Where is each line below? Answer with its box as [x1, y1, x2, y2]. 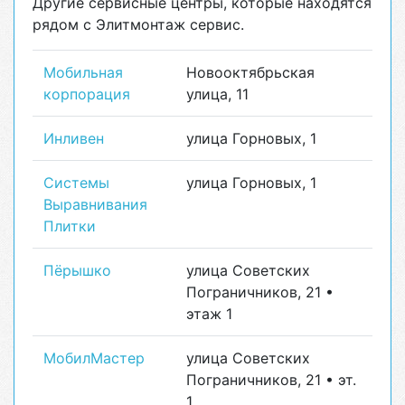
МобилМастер [43, 349, 145, 367]
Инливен [43, 129, 104, 147]
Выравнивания [43, 195, 147, 213]
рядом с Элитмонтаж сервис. [33, 15, 244, 33]
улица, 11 [186, 85, 249, 103]
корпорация [43, 85, 130, 103]
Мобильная [43, 63, 123, 81]
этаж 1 [186, 305, 232, 323]
